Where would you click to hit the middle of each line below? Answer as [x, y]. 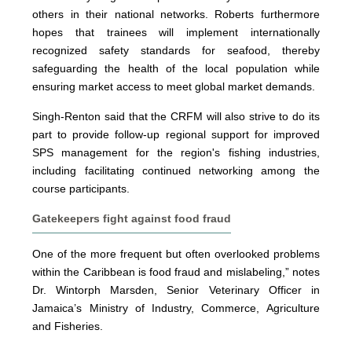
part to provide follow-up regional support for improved [176, 134]
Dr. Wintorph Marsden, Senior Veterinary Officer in [176, 290]
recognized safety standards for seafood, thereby [176, 50]
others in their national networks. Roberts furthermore [176, 14]
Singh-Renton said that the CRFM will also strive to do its [176, 116]
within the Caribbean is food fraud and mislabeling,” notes [176, 271]
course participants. [81, 188]
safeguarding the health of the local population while [176, 68]
